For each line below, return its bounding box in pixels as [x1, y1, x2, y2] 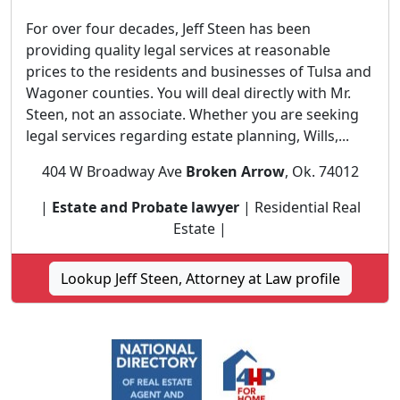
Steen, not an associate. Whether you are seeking [26, 104, 359, 124]
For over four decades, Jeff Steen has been [26, 19, 311, 38]
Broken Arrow [185, 162, 285, 181]
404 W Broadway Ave [41, 162, 186, 181]
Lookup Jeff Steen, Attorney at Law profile [60, 269, 340, 288]
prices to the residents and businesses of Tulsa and [26, 62, 371, 81]
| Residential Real [238, 197, 361, 217]
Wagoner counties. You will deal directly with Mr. [26, 83, 351, 103]
